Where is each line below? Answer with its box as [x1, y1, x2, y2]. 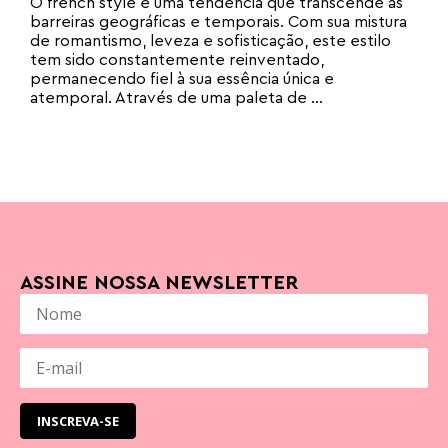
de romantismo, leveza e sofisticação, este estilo [30, 32, 391, 49]
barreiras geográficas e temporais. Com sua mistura [30, 13, 407, 30]
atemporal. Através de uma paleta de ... [30, 89, 323, 106]
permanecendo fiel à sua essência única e [30, 70, 334, 87]
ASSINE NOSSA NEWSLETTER [20, 272, 298, 293]
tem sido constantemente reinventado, [30, 51, 324, 68]
